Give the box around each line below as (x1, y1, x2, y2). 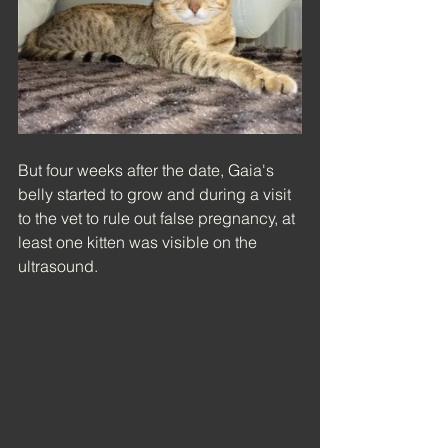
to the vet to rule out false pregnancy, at (18, 208, 299, 229)
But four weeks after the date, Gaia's (18, 160, 278, 181)
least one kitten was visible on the (18, 232, 261, 253)
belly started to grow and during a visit (18, 184, 295, 205)
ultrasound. (18, 256, 98, 277)
